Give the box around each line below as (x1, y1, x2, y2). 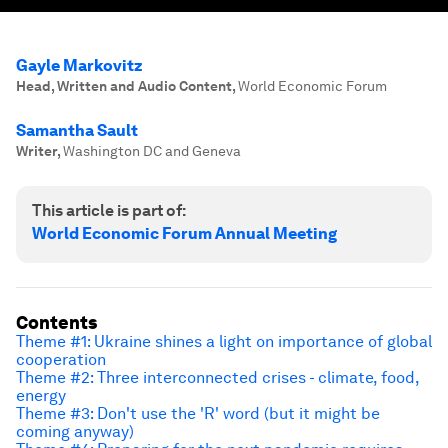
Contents (16, 312, 97, 333)
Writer (16, 143, 57, 159)
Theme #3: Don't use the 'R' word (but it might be (16, 404, 380, 423)
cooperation (16, 350, 106, 369)
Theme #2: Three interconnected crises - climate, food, (16, 368, 419, 387)
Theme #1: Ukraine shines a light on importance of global (16, 332, 432, 351)
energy (16, 386, 66, 405)
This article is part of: (32, 201, 186, 220)
